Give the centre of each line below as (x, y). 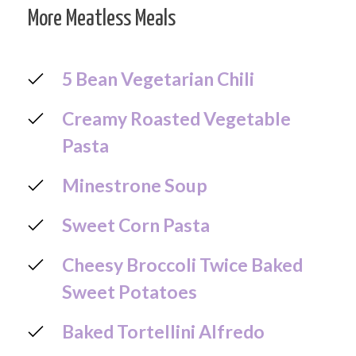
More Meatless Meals (102, 19)
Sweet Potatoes (130, 291)
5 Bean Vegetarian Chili (158, 78)
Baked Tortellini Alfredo (163, 331)
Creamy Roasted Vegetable (176, 118)
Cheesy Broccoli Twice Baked (182, 264)
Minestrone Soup (135, 185)
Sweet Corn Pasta (136, 224)
